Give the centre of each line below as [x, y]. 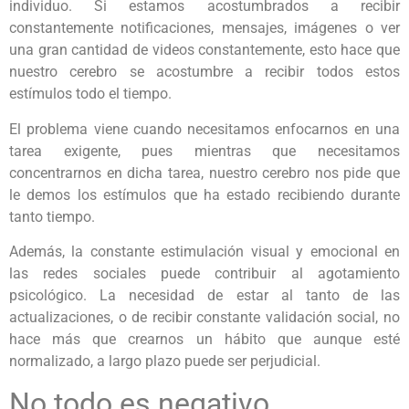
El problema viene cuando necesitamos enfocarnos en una [204, 129]
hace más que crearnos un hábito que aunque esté [204, 340]
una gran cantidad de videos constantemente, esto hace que [204, 50]
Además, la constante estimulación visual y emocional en [204, 252]
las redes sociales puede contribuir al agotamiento [204, 274]
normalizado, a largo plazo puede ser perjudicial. [165, 362]
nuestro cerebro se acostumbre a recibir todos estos [204, 72]
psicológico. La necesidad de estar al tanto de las [204, 296]
